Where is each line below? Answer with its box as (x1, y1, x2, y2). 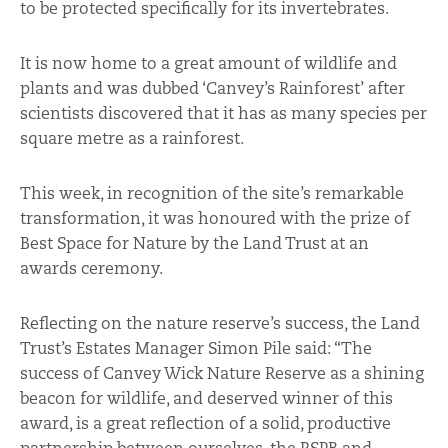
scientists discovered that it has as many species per (20, 102, 427, 124)
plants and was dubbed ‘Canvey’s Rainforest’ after (20, 77, 405, 99)
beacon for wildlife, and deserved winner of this (20, 387, 393, 409)
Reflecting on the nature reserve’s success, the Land (20, 312, 420, 334)
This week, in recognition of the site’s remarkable (20, 182, 404, 204)
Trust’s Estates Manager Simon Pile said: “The (20, 337, 372, 359)
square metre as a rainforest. (20, 127, 244, 149)
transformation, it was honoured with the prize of (20, 207, 410, 229)
